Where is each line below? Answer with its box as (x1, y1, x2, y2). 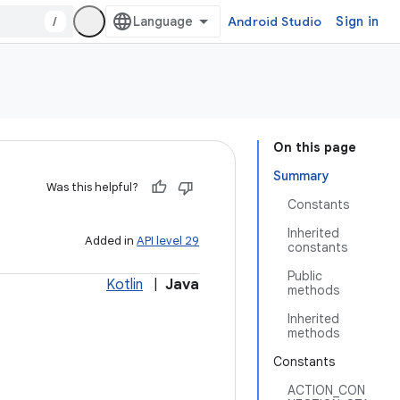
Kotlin (106, 276, 143, 294)
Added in (85, 233, 137, 248)
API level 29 (137, 233, 199, 248)
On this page (273, 139, 356, 155)
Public (287, 268, 322, 284)
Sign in (336, 13, 379, 29)
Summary (273, 168, 329, 184)
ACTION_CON (287, 382, 365, 398)
